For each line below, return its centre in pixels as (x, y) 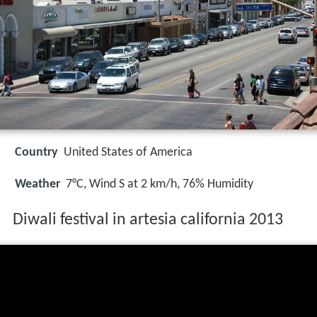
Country (36, 153)
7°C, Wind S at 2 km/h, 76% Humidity (160, 184)
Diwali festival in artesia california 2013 (148, 220)
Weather (38, 184)
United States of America (128, 153)
